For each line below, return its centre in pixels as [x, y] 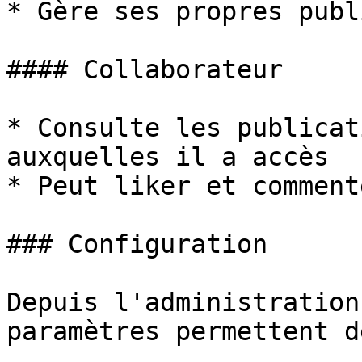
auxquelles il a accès [168, 157]
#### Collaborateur [145, 69]
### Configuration [137, 244]
